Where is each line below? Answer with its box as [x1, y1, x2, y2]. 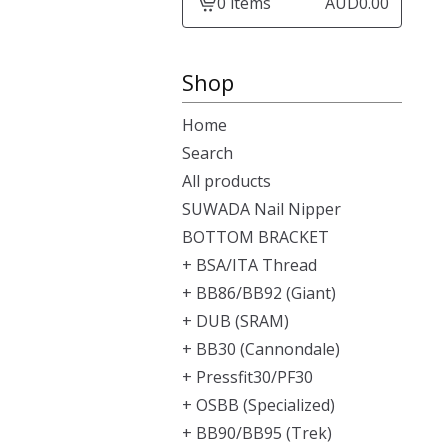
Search [182, 142, 233, 164]
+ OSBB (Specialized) [182, 394, 335, 416]
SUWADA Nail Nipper [182, 198, 341, 220]
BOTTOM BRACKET [182, 226, 329, 248]
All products [182, 170, 271, 192]
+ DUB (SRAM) [182, 310, 289, 332]
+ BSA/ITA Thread [182, 254, 317, 276]
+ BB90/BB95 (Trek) [182, 422, 332, 444]
